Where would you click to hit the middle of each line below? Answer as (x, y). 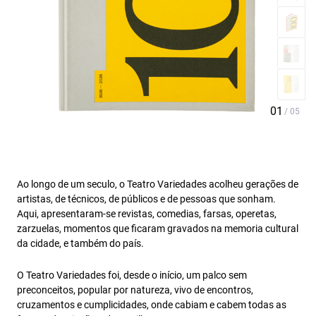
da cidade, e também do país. (80, 243)
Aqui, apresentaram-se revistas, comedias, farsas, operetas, (147, 214)
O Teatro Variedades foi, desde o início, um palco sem (132, 275)
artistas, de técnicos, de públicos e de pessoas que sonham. (146, 199)
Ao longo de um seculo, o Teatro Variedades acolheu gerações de (158, 184)
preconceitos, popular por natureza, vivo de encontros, (135, 290)
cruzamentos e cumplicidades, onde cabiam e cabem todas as (152, 305)
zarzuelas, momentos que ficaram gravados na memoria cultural (158, 229)
